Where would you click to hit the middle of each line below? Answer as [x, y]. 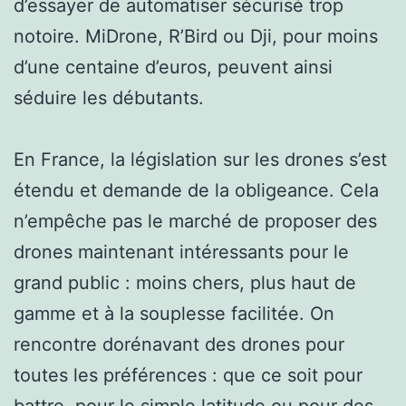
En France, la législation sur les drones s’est [200, 159]
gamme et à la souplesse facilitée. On [174, 313]
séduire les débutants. [109, 97]
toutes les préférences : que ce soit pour [188, 375]
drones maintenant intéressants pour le [181, 251]
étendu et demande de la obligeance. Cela [196, 190]
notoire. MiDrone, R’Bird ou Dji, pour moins [196, 36]
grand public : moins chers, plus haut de [185, 282]
